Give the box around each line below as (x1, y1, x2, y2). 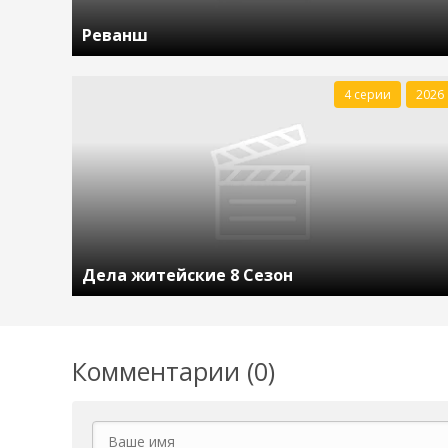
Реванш (82, 24, 148, 46)
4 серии (343, 86, 391, 103)
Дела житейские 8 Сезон (82, 264, 293, 286)
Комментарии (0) (72, 354, 275, 388)
